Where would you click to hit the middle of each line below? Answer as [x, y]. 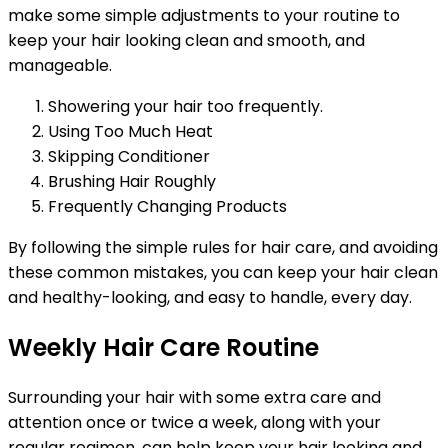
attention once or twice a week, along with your [194, 422]
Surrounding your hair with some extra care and [194, 397]
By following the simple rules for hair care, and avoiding [223, 248]
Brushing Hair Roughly [132, 182]
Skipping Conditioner [129, 157]
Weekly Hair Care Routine [163, 348]
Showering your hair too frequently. [185, 107]
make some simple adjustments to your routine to [204, 16]
